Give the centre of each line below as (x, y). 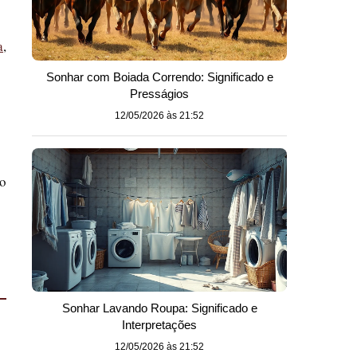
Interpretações (159, 325)
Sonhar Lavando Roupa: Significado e (159, 308)
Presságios (159, 94)
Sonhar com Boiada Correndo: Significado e (159, 77)
